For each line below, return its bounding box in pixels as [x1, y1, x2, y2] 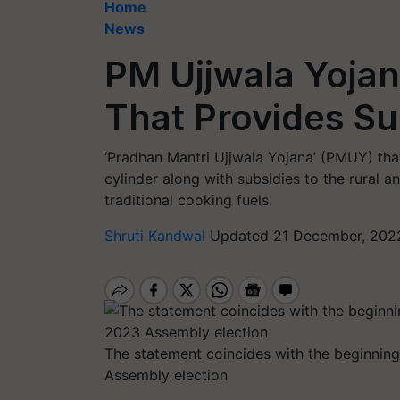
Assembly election [104, 366, 228, 384]
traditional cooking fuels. [104, 191, 272, 209]
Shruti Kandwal [104, 227, 210, 245]
